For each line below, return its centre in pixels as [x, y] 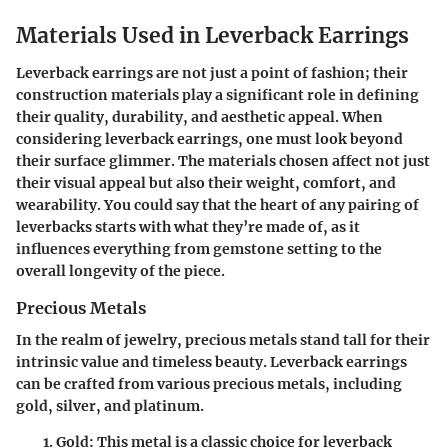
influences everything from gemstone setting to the [199, 249]
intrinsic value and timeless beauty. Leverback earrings [211, 362]
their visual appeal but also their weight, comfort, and [206, 183]
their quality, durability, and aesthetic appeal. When [199, 117]
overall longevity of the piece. [120, 271]
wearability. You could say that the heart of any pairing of [217, 205]
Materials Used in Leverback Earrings [212, 35]
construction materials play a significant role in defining [217, 95]
